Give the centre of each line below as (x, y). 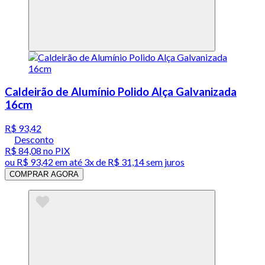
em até (69, 161)
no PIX (56, 150)
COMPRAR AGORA (44, 174)
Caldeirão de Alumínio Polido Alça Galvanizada (121, 91)
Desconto (34, 139)
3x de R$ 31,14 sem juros (134, 161)
